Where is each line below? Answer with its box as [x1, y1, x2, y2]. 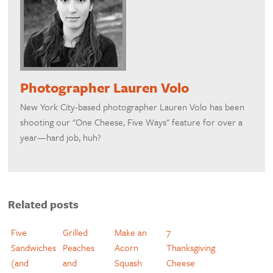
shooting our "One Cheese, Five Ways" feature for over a [20, 115, 243, 129]
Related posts [8, 196, 79, 212]
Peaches [63, 240, 95, 254]
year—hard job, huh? [20, 130, 102, 144]
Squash [115, 255, 143, 269]
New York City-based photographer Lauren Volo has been [20, 100, 245, 114]
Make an [115, 225, 147, 239]
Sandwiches [11, 240, 57, 254]
